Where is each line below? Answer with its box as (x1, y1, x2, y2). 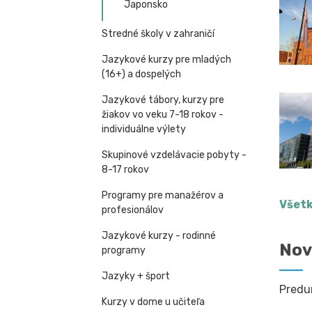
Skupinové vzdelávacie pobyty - (101, 149, 247, 161)
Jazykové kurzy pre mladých (101, 54, 231, 65)
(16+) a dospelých (101, 68, 181, 80)
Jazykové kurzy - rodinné (101, 230, 216, 242)
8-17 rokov (101, 164, 149, 175)
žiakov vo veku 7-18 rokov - (101, 109, 224, 120)
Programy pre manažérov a (101, 189, 224, 201)
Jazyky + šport (101, 270, 170, 282)
